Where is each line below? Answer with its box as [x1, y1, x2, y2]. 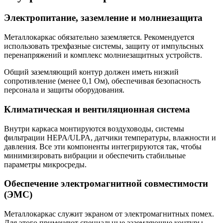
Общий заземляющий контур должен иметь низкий [4, 68, 179, 77]
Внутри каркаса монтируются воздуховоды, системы [4, 124, 184, 133]
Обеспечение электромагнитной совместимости [4, 178, 208, 189]
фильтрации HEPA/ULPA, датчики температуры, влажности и [4, 133, 216, 142]
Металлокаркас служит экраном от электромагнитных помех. [4, 210, 214, 218]
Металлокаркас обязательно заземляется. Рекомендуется [4, 33, 194, 42]
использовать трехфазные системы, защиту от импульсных [4, 42, 204, 51]
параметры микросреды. [4, 160, 87, 169]
